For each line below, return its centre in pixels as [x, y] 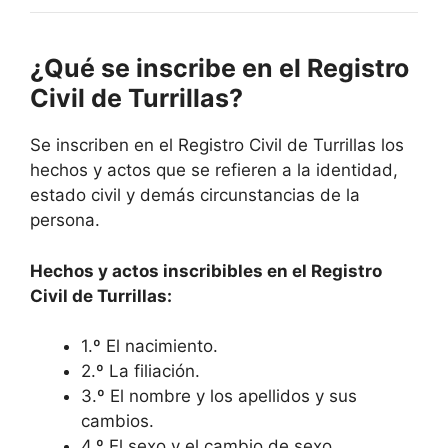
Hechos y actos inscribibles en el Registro [206, 270]
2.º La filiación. [140, 371]
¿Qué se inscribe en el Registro [219, 68]
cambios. [117, 421]
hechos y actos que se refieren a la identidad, [214, 170]
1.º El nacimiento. [149, 346]
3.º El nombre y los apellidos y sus [219, 396]
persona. [65, 220]
